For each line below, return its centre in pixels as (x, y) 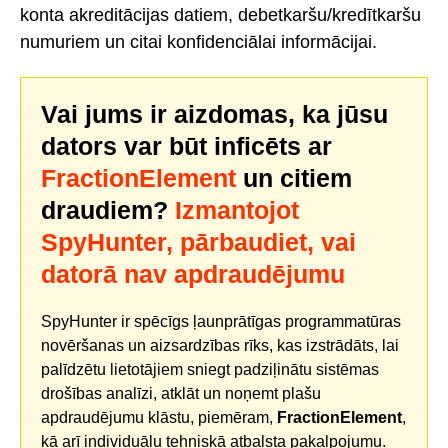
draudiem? (108, 210)
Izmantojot (237, 210)
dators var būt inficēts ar (186, 146)
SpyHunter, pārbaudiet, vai (198, 242)
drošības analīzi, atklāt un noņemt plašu (181, 394)
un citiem (294, 178)
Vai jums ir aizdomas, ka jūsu (214, 114)
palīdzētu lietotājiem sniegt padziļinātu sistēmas (210, 370)
